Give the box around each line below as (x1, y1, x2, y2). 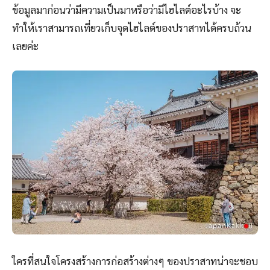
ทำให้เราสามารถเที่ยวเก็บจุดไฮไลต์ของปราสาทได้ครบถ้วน (12, 21, 251, 35)
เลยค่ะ (12, 39, 39, 53)
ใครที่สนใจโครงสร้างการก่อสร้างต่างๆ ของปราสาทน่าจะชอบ (12, 254, 258, 268)
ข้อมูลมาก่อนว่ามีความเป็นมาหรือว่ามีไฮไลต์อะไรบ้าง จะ (12, 3, 241, 17)
